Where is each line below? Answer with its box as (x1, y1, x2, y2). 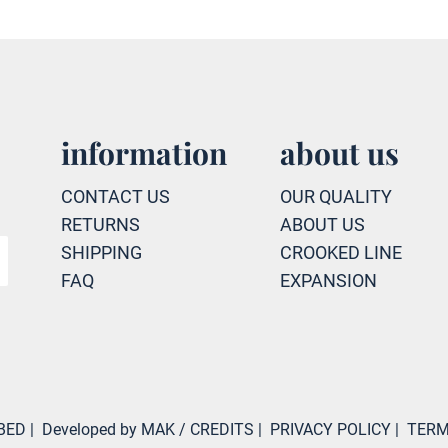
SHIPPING (60, 242, 142, 263)
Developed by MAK (42, 420, 175, 439)
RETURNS (60, 214, 140, 235)
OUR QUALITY (279, 186, 392, 207)
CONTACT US (60, 186, 170, 207)
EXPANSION (279, 270, 377, 291)
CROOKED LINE (279, 242, 402, 263)
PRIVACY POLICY (270, 420, 391, 439)
